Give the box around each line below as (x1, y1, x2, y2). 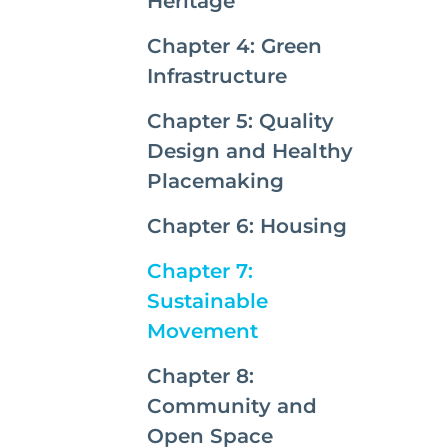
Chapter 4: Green (147, 34, 322, 58)
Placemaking (147, 169, 284, 193)
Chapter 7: (147, 259, 253, 283)
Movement (147, 319, 258, 343)
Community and (147, 394, 317, 418)
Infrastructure (147, 64, 287, 88)
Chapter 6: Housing (147, 214, 347, 238)
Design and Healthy (147, 139, 353, 163)
